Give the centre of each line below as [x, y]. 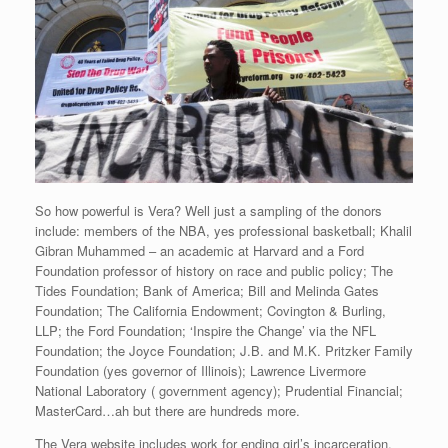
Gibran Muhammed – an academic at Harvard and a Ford [199, 250]
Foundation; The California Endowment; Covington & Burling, [210, 310]
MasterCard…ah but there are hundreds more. [167, 410]
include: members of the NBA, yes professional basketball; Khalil [223, 230]
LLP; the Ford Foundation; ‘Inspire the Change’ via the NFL [205, 330]
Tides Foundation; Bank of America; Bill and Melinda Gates [207, 290]
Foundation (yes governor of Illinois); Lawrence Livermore [200, 370]
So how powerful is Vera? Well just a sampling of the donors [208, 210]
